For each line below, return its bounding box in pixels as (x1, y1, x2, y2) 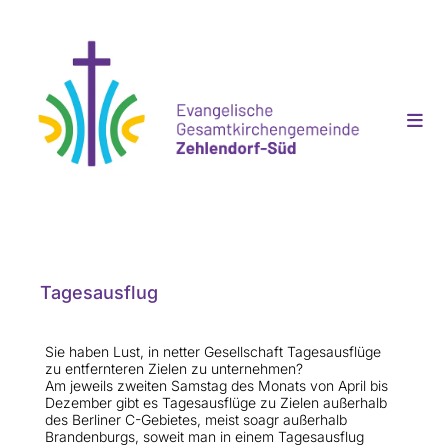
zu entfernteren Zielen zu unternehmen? (45, 360, 303, 378)
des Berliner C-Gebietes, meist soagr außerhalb (45, 411, 347, 429)
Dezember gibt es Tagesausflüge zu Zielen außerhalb (45, 394, 387, 412)
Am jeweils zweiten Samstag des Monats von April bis (45, 377, 388, 395)
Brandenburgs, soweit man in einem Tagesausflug (45, 428, 364, 446)
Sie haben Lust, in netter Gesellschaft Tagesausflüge (45, 343, 381, 361)
